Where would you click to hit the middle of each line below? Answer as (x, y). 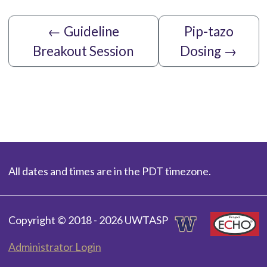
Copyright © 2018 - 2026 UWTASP (88, 220)
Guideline (91, 31)
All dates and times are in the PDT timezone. (109, 171)
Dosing (201, 51)
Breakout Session (83, 51)
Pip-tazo (209, 31)
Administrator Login (55, 246)
